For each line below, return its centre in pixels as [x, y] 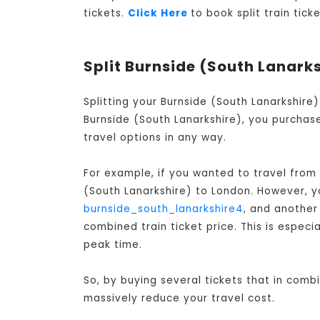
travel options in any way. [155, 138]
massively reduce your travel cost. [179, 299]
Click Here [159, 14]
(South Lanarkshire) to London [167, 191]
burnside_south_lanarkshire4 [164, 209]
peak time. [113, 245]
